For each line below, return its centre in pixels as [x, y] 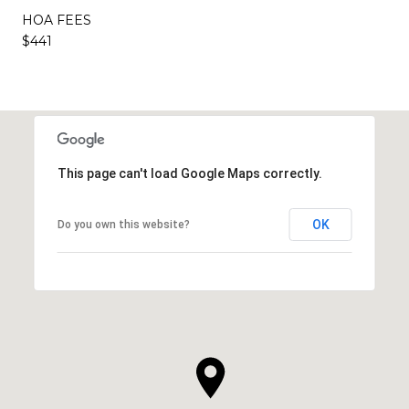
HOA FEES [57, 20]
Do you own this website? [123, 224]
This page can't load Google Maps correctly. [189, 173]
